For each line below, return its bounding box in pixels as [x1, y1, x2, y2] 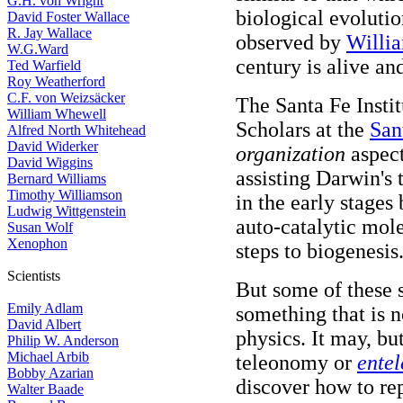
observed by [236, 31, 346, 54]
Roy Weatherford [7, 74, 105, 89]
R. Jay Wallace [7, 25, 92, 40]
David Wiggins [7, 155, 93, 170]
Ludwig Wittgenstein [7, 203, 126, 219]
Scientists [7, 268, 60, 283]
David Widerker [7, 139, 98, 154]
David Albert [7, 317, 81, 332]
